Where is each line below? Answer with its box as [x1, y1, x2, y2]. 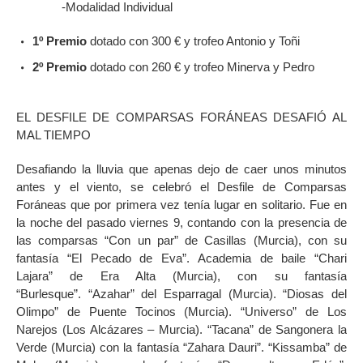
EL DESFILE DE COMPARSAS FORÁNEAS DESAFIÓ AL [16, 109, 347, 124]
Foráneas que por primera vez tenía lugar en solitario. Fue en [16, 197, 347, 211]
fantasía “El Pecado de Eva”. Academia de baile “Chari [16, 250, 347, 265]
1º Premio [32, 33, 87, 48]
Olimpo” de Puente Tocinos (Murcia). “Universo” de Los [16, 304, 347, 318]
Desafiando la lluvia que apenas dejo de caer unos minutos [16, 161, 347, 176]
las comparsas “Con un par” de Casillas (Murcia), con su [16, 233, 347, 247]
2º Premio [32, 59, 87, 74]
